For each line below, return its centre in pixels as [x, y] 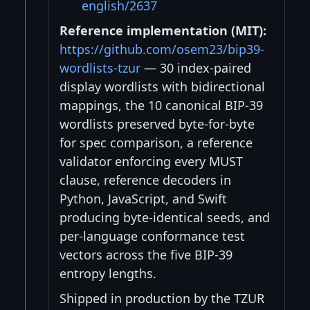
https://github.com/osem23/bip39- [162, 49]
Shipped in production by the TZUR [162, 299]
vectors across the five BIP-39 [146, 255]
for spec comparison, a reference [156, 143]
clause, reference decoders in [145, 180]
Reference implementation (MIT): [163, 31]
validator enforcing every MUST [151, 162]
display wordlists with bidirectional [162, 87]
